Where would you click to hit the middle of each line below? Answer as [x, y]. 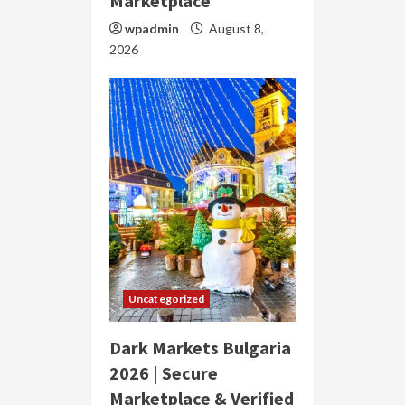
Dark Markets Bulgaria [200, 347]
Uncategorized [167, 298]
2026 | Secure [164, 372]
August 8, [235, 28]
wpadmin [152, 28]
